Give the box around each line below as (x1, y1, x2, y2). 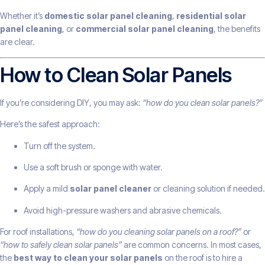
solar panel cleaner (70, 183, 151, 194)
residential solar (176, 11, 246, 21)
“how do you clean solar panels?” (143, 97, 263, 108)
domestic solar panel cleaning (44, 11, 172, 21)
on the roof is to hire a (163, 253, 243, 263)
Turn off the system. (24, 140, 95, 151)
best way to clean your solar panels (14, 253, 163, 263)
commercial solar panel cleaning (76, 24, 214, 34)
